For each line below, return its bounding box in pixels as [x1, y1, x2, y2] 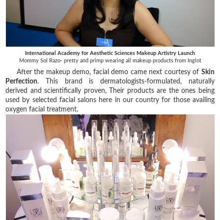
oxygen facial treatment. [5, 106, 81, 113]
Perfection [5, 78, 38, 85]
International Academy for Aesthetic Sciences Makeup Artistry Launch [25, 50, 195, 56]
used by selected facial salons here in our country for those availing [5, 96, 215, 104]
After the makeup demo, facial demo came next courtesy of [5, 68, 201, 76]
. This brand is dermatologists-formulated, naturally [37, 78, 215, 85]
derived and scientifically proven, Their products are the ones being [5, 87, 215, 94]
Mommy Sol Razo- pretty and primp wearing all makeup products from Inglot [19, 57, 201, 63]
